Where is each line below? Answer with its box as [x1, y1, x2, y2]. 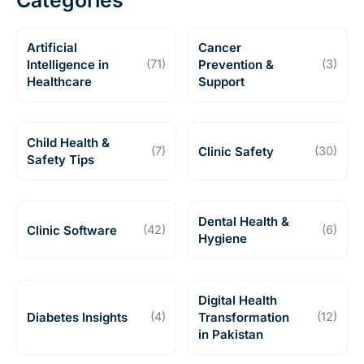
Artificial [27, 39, 77, 55]
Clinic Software [27, 222, 117, 238]
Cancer [198, 39, 241, 55]
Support [198, 73, 245, 89]
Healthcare [27, 73, 92, 89]
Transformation [198, 310, 289, 326]
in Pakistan [198, 327, 263, 343]
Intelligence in [27, 56, 109, 72]
